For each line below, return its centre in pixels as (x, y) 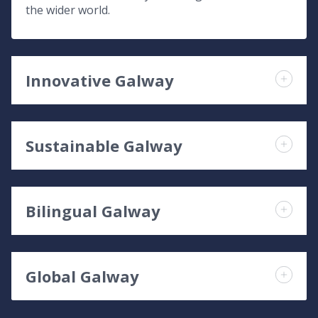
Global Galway (82, 276)
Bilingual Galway (93, 211)
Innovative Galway (100, 80)
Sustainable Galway (104, 146)
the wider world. (68, 10)
